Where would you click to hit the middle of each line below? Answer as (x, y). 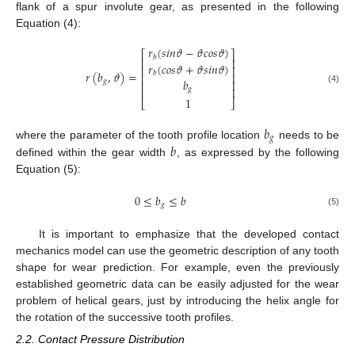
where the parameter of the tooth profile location (140, 135)
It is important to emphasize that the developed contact (189, 233)
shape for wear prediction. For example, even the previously (177, 267)
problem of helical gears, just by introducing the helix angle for (177, 300)
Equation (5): (48, 168)
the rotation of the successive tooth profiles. (125, 317)
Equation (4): (48, 23)
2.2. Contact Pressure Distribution (100, 339)
